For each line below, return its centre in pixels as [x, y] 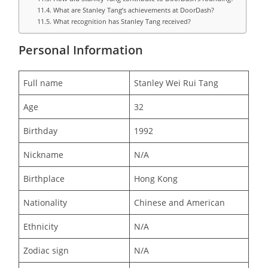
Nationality [45, 202]
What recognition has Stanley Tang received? [122, 21]
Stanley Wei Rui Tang [176, 83]
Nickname [44, 154]
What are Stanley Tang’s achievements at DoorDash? [133, 10]
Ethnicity [41, 226]
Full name [43, 83]
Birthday [41, 130]
